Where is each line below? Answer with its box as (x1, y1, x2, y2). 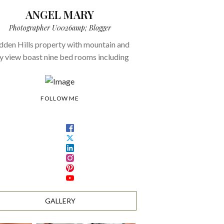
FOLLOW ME (40, 94, 79, 102)
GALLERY (45, 196, 75, 205)
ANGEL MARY (25, 6, 94, 22)
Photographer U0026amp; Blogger (8, 22, 111, 32)
